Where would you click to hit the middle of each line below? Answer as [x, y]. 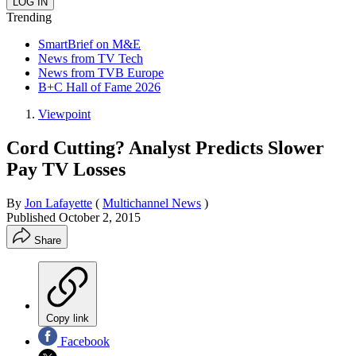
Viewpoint [64, 114]
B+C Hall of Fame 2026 [99, 87]
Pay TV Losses [66, 169]
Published [33, 217]
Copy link [68, 318]
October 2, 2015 [100, 217]
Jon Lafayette [58, 203]
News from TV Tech [91, 58]
